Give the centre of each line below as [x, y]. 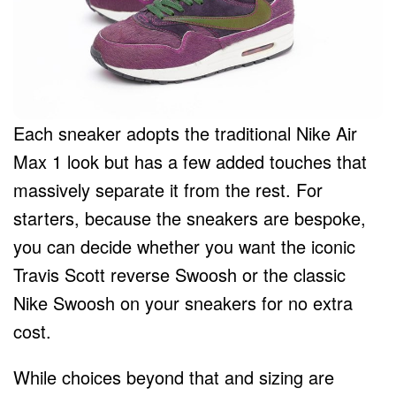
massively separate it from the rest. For [168, 190]
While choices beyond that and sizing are [174, 377]
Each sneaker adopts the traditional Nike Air [185, 133]
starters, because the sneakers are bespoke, [190, 218]
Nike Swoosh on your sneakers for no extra [183, 303]
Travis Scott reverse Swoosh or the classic [179, 275]
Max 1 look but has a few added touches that [190, 162]
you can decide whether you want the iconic [184, 247]
